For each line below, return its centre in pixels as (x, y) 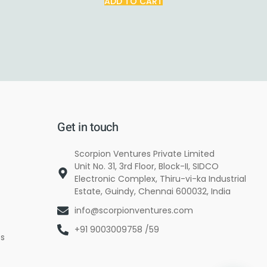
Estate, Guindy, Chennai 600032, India (153, 192)
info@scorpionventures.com (134, 211)
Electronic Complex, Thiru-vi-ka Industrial (161, 179)
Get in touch (88, 128)
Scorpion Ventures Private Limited (145, 154)
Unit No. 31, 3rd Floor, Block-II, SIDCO (147, 167)
